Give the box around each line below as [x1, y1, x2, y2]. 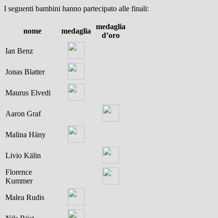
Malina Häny [5, 130, 46, 139]
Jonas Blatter [5, 68, 45, 76]
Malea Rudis [5, 193, 44, 202]
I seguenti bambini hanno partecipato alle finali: [4, 4, 149, 13]
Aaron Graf [5, 109, 41, 118]
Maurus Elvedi [5, 89, 51, 97]
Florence [5, 168, 32, 177]
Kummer [5, 177, 33, 185]
